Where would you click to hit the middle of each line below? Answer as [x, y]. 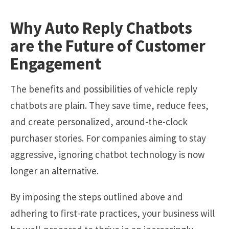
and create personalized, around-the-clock [99, 121]
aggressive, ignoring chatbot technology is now [108, 154]
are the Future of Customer [108, 45]
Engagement [56, 63]
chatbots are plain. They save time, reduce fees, [109, 105]
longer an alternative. [54, 170]
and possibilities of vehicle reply [131, 89]
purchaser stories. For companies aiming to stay [108, 138]
